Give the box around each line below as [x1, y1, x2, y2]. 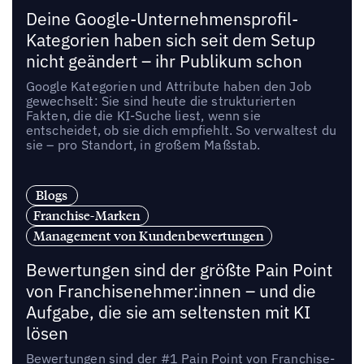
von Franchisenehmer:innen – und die [25, 279, 316, 302]
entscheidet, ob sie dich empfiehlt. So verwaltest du [25, 122, 337, 139]
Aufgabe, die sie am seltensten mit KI [25, 301, 310, 323]
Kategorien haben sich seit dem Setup [25, 29, 315, 52]
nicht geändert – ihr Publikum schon [25, 50, 302, 73]
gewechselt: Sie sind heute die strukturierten [25, 93, 296, 110]
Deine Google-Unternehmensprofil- [25, 8, 298, 31]
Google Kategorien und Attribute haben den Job [25, 78, 311, 95]
